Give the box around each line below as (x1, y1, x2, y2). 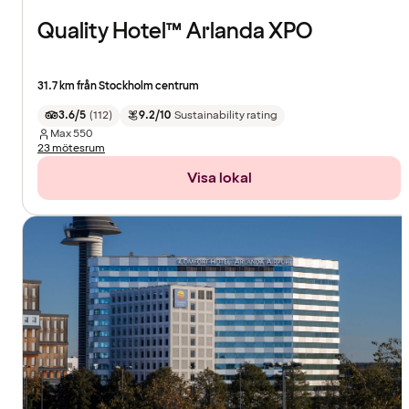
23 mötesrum (37, 140, 105, 156)
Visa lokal (186, 167, 252, 188)
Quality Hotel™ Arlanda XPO (37, 16, 312, 47)
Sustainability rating (173, 107, 278, 123)
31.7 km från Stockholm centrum (37, 78, 199, 94)
